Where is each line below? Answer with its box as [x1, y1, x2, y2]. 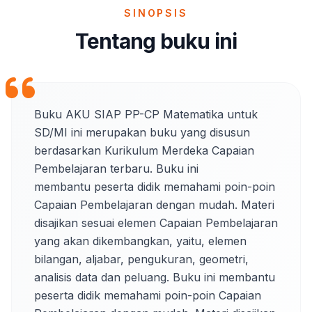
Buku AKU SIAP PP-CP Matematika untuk [34, 107, 258, 121]
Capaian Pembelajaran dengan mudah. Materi [34, 198, 274, 212]
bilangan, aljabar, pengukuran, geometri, [34, 252, 249, 266]
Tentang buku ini [75, 29, 237, 54]
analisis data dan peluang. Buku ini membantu [34, 270, 275, 284]
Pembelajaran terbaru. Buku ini [34, 162, 198, 175]
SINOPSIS [124, 7, 188, 19]
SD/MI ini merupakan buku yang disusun [34, 125, 250, 139]
